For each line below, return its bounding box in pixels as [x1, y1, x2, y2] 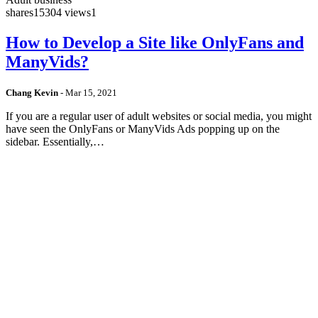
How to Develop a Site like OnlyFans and [6, 33, 304, 53]
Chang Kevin [6, 87, 58, 98]
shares [6, 6, 33, 19]
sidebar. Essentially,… [6, 135, 104, 148]
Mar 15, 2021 [65, 87, 117, 98]
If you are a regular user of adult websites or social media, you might [6, 109, 312, 122]
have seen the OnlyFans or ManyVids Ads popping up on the [6, 122, 280, 135]
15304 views [33, 6, 91, 19]
